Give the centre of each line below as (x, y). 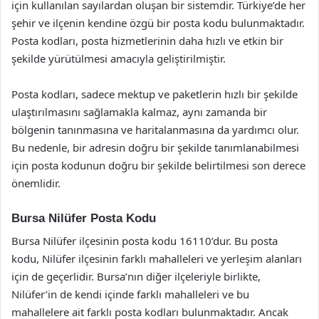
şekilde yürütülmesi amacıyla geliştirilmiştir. (119, 58)
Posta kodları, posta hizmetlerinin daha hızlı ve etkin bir (147, 40)
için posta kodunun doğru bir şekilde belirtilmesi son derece (158, 165)
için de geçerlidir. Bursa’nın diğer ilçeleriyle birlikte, (136, 276)
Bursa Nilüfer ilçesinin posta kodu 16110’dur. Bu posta (145, 241)
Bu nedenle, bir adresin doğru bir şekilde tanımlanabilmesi (155, 147)
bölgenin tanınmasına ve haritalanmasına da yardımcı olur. (155, 129)
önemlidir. (36, 183)
